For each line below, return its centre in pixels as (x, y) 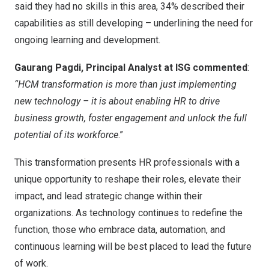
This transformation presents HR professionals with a (127, 162)
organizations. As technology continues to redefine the (128, 213)
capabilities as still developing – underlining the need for (134, 23)
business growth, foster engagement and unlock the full (131, 118)
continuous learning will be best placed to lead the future (133, 246)
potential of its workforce (66, 135)
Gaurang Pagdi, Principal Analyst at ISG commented (131, 68)
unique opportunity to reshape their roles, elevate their (128, 179)
